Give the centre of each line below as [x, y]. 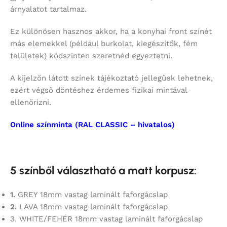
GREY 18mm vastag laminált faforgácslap [91, 195]
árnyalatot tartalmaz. [48, 9]
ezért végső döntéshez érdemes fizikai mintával [99, 90]
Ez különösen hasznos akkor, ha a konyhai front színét [111, 32]
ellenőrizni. [31, 103]
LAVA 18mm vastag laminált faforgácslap [92, 207]
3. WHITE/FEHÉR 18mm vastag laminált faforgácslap [106, 219]
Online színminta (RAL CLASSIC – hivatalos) [92, 125]
